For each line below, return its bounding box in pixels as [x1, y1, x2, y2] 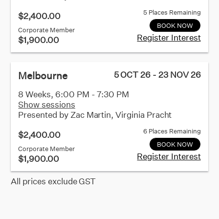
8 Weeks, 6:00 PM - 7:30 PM [18, 88, 130, 99]
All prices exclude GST [11, 175, 96, 186]
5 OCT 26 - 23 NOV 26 [113, 69, 201, 80]
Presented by [18, 109, 70, 120]
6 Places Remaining [143, 127, 201, 135]
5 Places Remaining [143, 8, 201, 16]
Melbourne [18, 69, 67, 82]
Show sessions [18, 99, 75, 109]
